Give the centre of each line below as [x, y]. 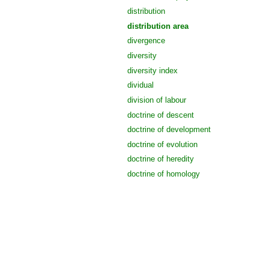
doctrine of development [169, 130]
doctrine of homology [164, 174]
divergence [146, 41]
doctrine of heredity [161, 159]
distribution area [158, 26]
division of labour [157, 100]
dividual [141, 85]
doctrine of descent [161, 115]
